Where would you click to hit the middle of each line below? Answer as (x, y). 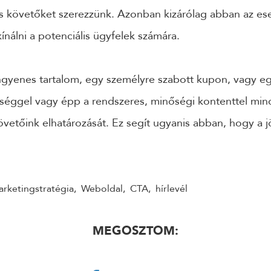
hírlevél (171, 188)
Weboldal (102, 188)
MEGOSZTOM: (135, 231)
